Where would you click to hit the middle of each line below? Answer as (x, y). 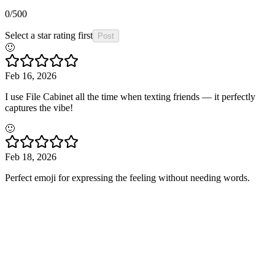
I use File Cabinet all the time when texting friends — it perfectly (130, 97)
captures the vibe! (39, 108)
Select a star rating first (49, 36)
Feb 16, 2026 (31, 76)
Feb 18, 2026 (31, 157)
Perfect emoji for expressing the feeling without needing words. (127, 178)
